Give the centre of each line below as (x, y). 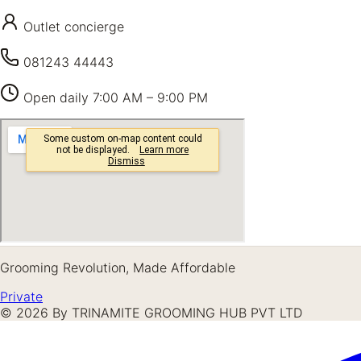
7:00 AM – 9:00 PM (150, 97)
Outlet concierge (74, 26)
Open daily (58, 97)
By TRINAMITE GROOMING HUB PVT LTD (177, 312)
